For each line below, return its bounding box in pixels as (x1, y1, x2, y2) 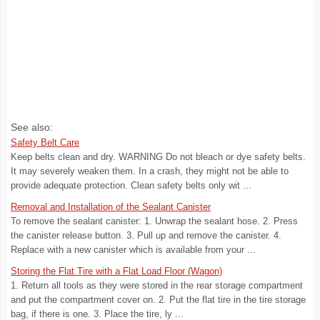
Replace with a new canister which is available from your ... (11, 244, 256, 255)
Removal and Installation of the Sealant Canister (11, 201, 211, 212)
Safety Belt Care (11, 137, 79, 148)
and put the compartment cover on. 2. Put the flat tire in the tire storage (11, 294, 306, 305)
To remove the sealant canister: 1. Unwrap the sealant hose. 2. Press (11, 216, 298, 226)
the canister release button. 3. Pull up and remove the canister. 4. (11, 230, 281, 241)
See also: (11, 121, 53, 133)
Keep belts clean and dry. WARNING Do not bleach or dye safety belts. (11, 151, 306, 162)
